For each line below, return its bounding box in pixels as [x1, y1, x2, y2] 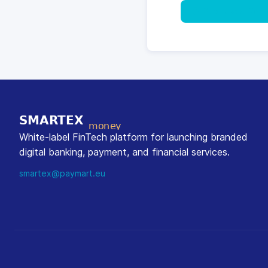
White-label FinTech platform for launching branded [19, 131, 248, 143]
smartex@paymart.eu [19, 168, 105, 178]
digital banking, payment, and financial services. [19, 146, 230, 158]
